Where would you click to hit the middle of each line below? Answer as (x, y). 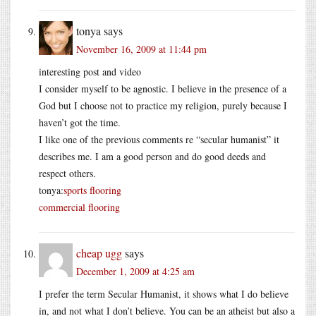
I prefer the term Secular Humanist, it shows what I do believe (164, 293)
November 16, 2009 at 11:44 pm (141, 49)
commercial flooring (79, 207)
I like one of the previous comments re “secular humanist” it (159, 139)
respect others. (67, 173)
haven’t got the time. (80, 122)
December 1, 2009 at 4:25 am (135, 271)
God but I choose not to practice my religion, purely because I (163, 105)
